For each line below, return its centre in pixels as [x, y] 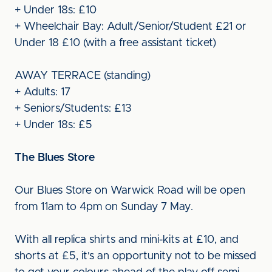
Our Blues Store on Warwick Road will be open [130, 191]
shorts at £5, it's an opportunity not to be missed [135, 256]
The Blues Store [55, 158]
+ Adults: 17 [42, 92]
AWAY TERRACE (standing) [83, 76]
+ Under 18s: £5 [53, 125]
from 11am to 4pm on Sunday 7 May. [104, 207]
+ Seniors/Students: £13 [73, 109]
